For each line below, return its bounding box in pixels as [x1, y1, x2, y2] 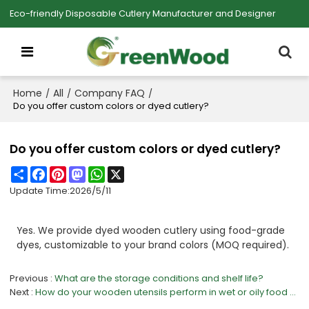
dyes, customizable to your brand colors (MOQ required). [17, 238, 290, 252]
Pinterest [66, 165, 106, 179]
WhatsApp [105, 165, 152, 179]
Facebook [47, 165, 92, 179]
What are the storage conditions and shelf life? [54, 271, 264, 285]
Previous [10, 271, 49, 285]
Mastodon [86, 165, 132, 179]
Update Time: [10, 184, 70, 198]
